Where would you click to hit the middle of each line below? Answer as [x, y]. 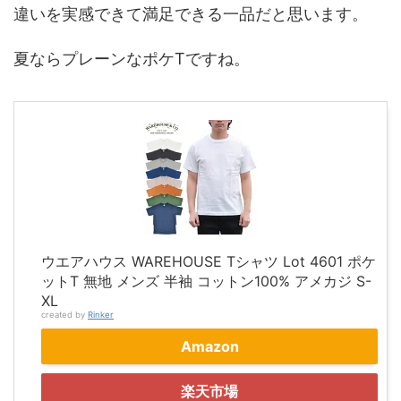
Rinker [101, 314]
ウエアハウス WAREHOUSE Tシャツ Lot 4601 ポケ [209, 261]
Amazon [209, 346]
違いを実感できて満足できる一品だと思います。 [191, 13]
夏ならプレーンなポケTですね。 [132, 58]
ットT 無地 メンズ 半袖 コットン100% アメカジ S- [206, 281]
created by [64, 314]
